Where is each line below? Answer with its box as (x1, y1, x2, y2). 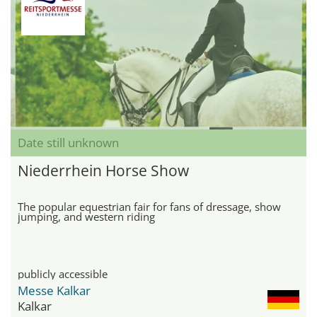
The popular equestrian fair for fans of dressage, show (18, 200, 281, 214)
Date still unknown (18, 134, 119, 151)
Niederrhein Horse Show (18, 161, 189, 181)
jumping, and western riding (18, 209, 155, 224)
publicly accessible (18, 267, 108, 282)
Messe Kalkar (18, 282, 91, 299)
